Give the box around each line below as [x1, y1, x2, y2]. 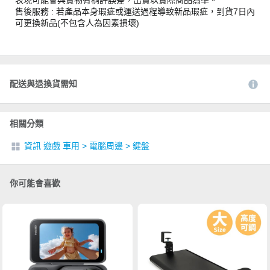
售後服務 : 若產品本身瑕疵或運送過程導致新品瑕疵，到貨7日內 [15, 6, 255, 16]
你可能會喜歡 [10, 178, 60, 188]
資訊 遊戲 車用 [24, 140, 80, 151]
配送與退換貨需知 [10, 78, 77, 89]
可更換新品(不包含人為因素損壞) [15, 17, 139, 28]
